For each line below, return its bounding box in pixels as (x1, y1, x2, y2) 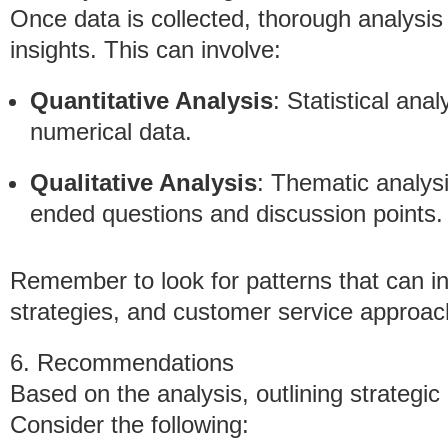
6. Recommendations (10, 349, 234, 376)
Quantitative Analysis (30, 87, 273, 114)
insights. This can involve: (10, 36, 281, 63)
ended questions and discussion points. (30, 200, 443, 227)
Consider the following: (10, 411, 249, 438)
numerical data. (30, 118, 192, 145)
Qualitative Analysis (30, 169, 257, 196)
